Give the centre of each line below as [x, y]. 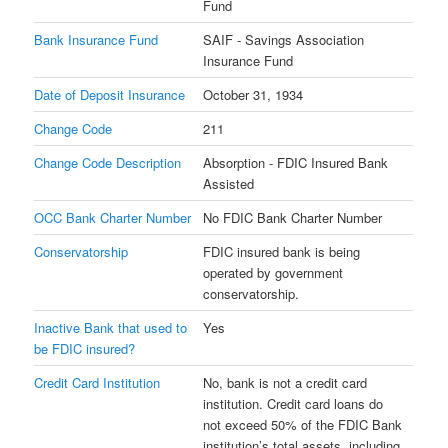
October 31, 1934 [253, 94]
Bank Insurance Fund [96, 39]
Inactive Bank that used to [111, 327]
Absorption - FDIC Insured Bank [296, 162]
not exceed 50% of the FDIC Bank [303, 424]
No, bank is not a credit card [285, 382]
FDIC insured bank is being [282, 251]
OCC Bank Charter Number [113, 217]
